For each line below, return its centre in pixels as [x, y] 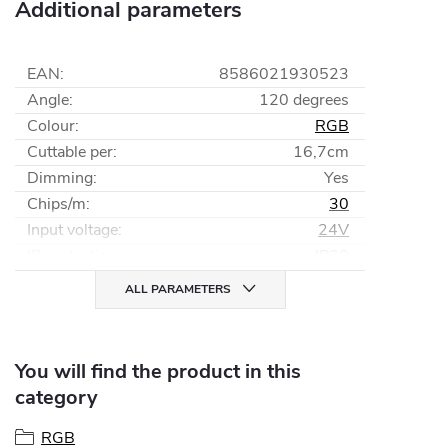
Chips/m [56, 204]
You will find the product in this [158, 371]
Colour [51, 126]
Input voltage [72, 230]
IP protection [72, 256]
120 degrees [304, 100]
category [56, 397]
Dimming [60, 178]
